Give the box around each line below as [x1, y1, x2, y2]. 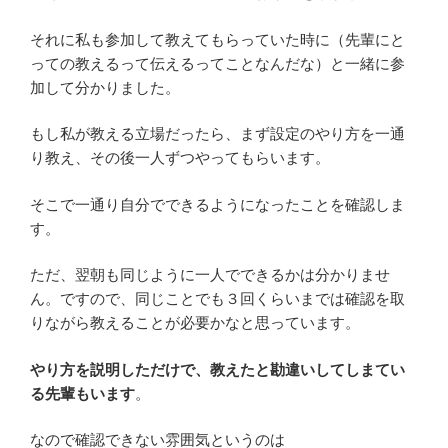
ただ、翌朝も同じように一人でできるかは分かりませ [30, 266, 390, 284]
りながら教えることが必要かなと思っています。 [30, 314, 360, 332]
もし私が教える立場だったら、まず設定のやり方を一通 [30, 125, 405, 143]
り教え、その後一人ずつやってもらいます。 [30, 149, 330, 167]
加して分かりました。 [30, 78, 180, 96]
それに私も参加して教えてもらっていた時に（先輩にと [30, 30, 405, 48]
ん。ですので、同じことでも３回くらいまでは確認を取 [30, 290, 405, 308]
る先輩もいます [30, 384, 135, 402]
